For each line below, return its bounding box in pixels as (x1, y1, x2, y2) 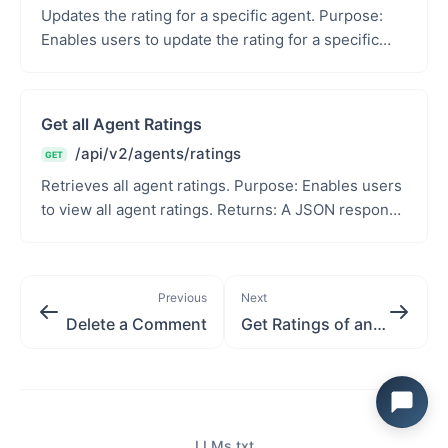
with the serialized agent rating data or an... (41, 224, 346, 243)
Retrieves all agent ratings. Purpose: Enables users (41, 176, 302, 195)
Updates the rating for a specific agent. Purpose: (41, 6, 383, 25)
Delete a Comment (66, 314, 207, 334)
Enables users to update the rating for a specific (41, 30, 379, 49)
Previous (158, 290, 207, 305)
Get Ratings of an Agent (373, 314, 386, 334)
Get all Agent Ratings (41, 114, 202, 134)
